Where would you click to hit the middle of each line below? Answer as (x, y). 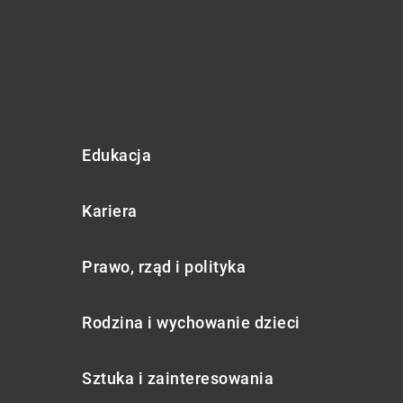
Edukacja (116, 155)
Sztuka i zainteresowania (178, 378)
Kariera (110, 210)
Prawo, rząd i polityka (164, 266)
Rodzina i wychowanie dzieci (191, 322)
